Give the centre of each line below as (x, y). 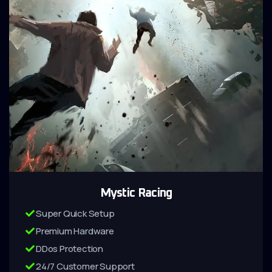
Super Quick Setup (75, 213)
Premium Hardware (75, 231)
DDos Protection (70, 249)
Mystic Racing (136, 193)
